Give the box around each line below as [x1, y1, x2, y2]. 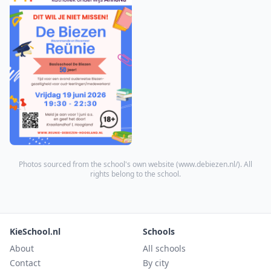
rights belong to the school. [90, 169, 181, 180]
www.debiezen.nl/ [178, 159, 238, 170]
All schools [143, 243, 186, 255]
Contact [10, 257, 41, 269]
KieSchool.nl [10, 226, 60, 238]
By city [143, 257, 169, 269]
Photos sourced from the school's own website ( [19, 159, 178, 170]
